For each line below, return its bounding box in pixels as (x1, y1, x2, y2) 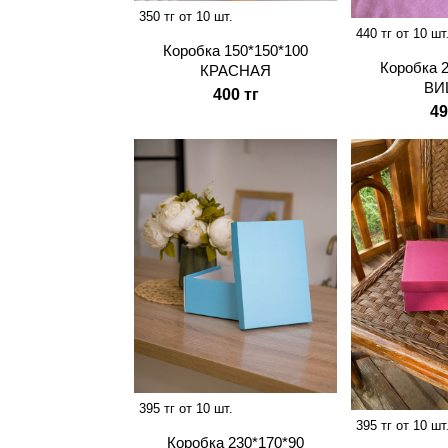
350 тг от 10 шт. (139, 9, 234, 25)
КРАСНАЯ (200, 62, 272, 80)
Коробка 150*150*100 (163, 42, 309, 60)
